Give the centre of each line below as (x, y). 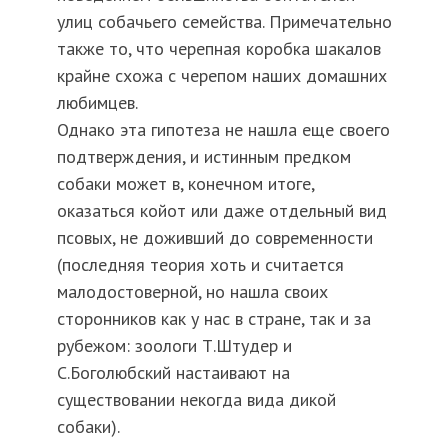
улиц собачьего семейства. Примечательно (224, 22)
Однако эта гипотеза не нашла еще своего (223, 130)
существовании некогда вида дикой (196, 400)
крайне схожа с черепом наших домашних (221, 76)
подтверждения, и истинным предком (203, 157)
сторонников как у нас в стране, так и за (213, 319)
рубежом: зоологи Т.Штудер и (174, 346)
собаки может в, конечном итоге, (185, 184)
